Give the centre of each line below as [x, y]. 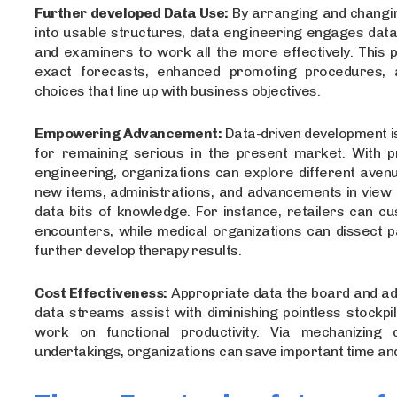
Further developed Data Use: [132, 12]
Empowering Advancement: [128, 133]
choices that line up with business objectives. [178, 90]
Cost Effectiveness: [101, 292]
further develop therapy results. [138, 250]
